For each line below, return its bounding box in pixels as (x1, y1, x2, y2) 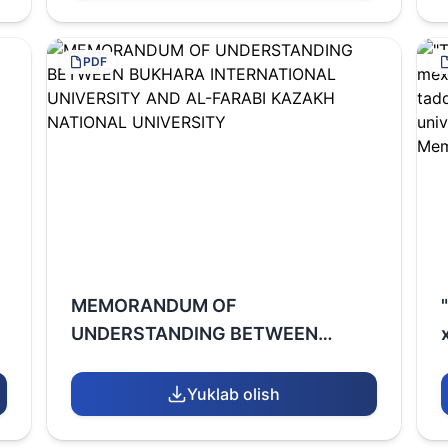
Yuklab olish (187, 384, 281, 404)
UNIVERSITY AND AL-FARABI (71, 379, 322, 400)
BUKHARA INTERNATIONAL (71, 351, 308, 372)
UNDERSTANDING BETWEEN (71, 323, 319, 344)
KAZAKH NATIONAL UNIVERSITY (71, 407, 355, 428)
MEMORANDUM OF (71, 295, 238, 316)
